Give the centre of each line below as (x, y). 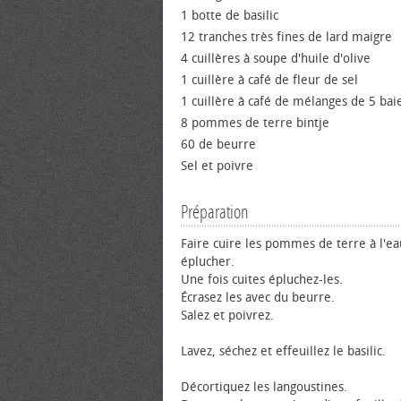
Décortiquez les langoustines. (264, 387)
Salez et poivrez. (227, 316)
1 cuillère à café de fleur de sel (269, 80)
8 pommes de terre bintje (255, 123)
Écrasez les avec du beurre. (258, 298)
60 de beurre (218, 145)
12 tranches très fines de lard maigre (286, 37)
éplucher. (208, 262)
